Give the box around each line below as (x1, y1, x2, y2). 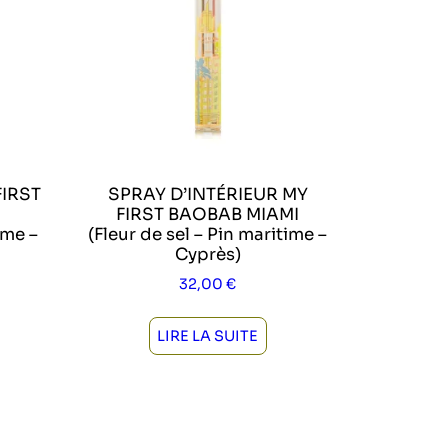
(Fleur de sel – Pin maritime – (88, 223, 328, 245)
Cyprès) (174, 243, 241, 265)
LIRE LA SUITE (157, 326, 259, 345)
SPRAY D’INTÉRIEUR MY (107, 183, 308, 205)
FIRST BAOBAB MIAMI (116, 203, 300, 225)
